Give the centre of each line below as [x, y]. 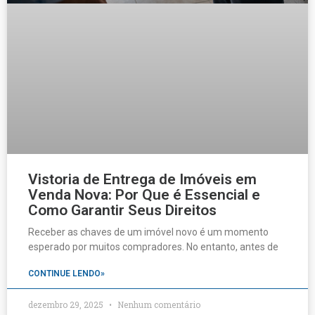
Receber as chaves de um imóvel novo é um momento [148, 232]
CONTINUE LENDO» [66, 274]
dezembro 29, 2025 [67, 305]
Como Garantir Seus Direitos [122, 211]
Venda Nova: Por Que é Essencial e [144, 195]
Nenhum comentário [158, 305]
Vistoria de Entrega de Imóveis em [142, 180]
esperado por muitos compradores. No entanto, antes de [153, 247]
